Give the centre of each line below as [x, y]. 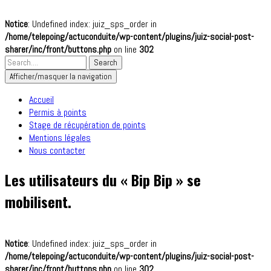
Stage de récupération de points [87, 125]
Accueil [41, 100]
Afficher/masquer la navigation [61, 77]
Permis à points [58, 112]
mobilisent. [38, 201]
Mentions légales [60, 138]
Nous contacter [57, 150]
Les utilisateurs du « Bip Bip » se [103, 179]
